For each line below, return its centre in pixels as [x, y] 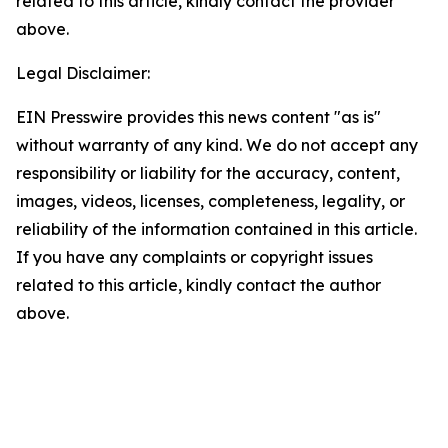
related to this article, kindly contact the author [198, 285]
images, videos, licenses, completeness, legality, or [210, 201]
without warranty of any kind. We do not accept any [217, 145]
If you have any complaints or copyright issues [194, 257]
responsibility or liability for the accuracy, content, [208, 173]
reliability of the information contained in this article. [216, 229]
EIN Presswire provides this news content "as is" [198, 117]
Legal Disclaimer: [83, 73]
